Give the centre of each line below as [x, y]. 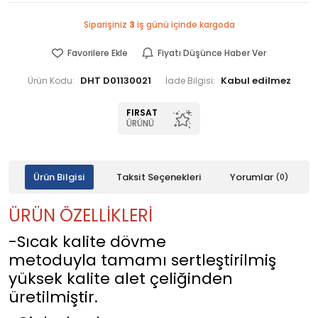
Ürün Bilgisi [59, 177]
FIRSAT [142, 113]
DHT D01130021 [115, 81]
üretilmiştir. [53, 297]
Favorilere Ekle [98, 53]
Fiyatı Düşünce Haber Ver [212, 53]
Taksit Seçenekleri [159, 177]
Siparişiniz [106, 25]
